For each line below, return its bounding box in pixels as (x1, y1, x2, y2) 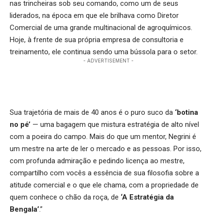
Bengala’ (10, 205, 39, 214)
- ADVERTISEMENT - (83, 58, 134, 64)
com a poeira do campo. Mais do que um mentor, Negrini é (10, 132, 196, 141)
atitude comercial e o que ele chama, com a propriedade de (10, 181, 199, 190)
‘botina (175, 108, 198, 117)
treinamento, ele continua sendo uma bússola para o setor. (10, 47, 198, 57)
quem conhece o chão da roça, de (10, 193, 121, 202)
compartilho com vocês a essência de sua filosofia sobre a (10, 169, 199, 178)
